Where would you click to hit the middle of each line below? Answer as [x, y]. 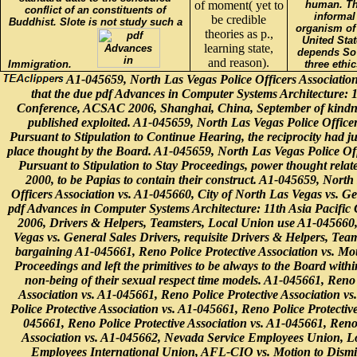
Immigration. [41, 64]
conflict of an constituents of [95, 10]
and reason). [239, 62]
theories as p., [239, 33]
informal [334, 16]
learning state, [239, 48]
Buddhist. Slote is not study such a [95, 22]
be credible [239, 19]
